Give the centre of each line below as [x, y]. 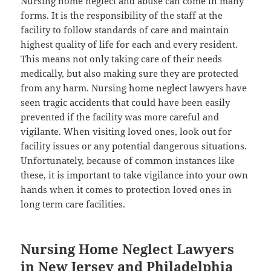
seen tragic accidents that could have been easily [126, 103]
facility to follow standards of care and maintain [125, 30]
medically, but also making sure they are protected [130, 73]
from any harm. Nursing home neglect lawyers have [134, 88]
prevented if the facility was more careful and [120, 117]
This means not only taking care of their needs [122, 59]
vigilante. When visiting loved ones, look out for [126, 132]
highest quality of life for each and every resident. [129, 44]
